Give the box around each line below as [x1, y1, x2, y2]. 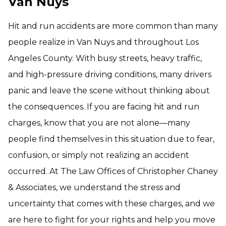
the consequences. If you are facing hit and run [8, 102, 199, 111]
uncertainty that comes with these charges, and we [8, 199, 215, 208]
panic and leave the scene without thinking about [8, 86, 210, 95]
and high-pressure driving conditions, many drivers [8, 70, 211, 79]
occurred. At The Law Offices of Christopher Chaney [8, 166, 218, 176]
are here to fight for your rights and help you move [8, 215, 215, 224]
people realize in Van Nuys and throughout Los [8, 37, 199, 47]
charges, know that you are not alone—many [8, 118, 190, 128]
